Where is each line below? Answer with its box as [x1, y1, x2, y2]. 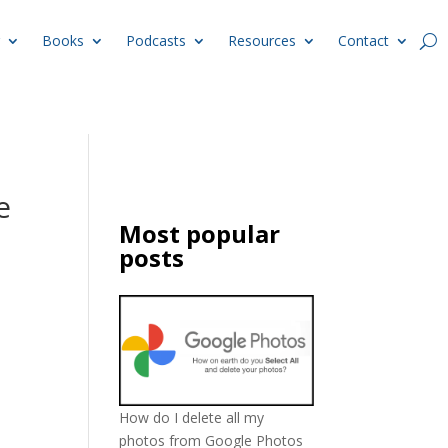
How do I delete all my [119, 407, 265, 427]
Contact [338, 31, 389, 50]
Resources [228, 31, 296, 50]
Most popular [119, 216, 281, 250]
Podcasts [126, 31, 186, 50]
